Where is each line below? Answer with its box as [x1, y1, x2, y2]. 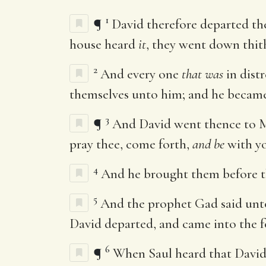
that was [182, 65, 223, 83]
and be [192, 135, 224, 153]
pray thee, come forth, [69, 135, 192, 153]
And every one [100, 65, 182, 83]
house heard [69, 36, 138, 53]
